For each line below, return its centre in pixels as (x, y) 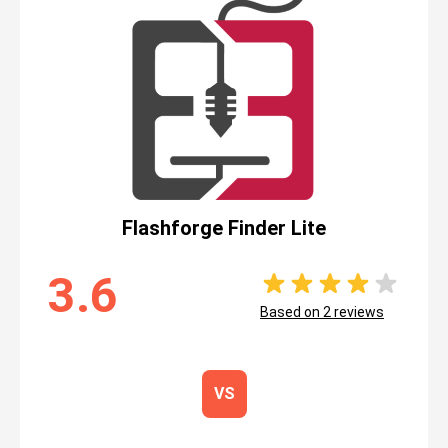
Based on (291, 312)
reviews (357, 312)
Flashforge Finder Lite (224, 228)
